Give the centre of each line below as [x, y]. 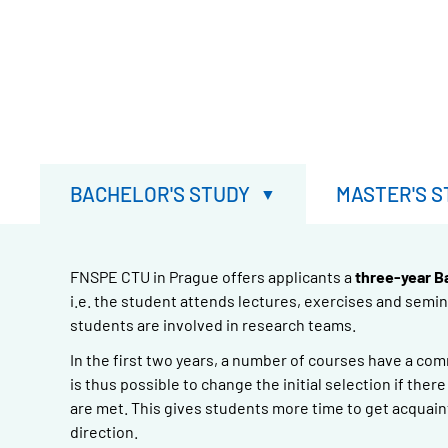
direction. [104, 432]
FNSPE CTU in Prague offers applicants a [212, 277]
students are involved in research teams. [213, 325]
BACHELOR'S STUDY [160, 193]
